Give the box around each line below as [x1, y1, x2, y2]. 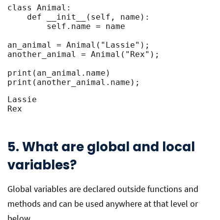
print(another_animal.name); [7, 78, 140, 87]
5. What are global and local [7, 138, 195, 156]
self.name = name [7, 22, 47, 31]
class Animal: [7, 3, 71, 12]
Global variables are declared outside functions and [7, 183, 198, 194]
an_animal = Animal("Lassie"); [7, 40, 150, 50]
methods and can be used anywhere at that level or [7, 198, 198, 209]
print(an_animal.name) [7, 68, 110, 78]
